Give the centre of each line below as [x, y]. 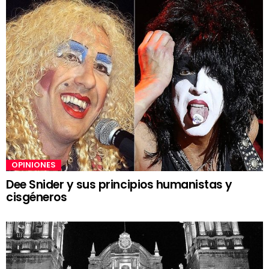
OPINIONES [34, 165]
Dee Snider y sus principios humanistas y [119, 185]
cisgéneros [37, 198]
